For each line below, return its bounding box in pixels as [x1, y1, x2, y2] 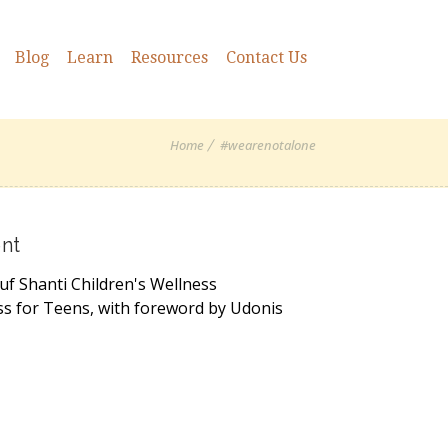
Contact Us [226, 47, 307, 67]
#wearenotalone [220, 136, 316, 155]
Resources [131, 47, 208, 67]
